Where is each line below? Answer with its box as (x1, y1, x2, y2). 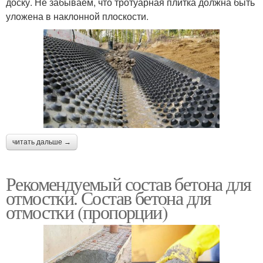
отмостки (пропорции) (6, 199, 167, 225)
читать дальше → (12, 138, 71, 147)
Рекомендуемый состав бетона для (6, 171, 251, 197)
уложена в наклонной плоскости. (6, 9, 149, 23)
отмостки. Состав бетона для (6, 185, 211, 211)
